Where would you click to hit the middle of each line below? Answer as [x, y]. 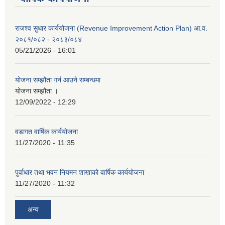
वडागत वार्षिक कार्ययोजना [46, 132]
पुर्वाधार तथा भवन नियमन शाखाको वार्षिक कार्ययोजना [80, 173]
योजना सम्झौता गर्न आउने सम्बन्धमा [58, 80]
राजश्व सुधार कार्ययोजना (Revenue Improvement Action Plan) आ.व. [111, 28]
